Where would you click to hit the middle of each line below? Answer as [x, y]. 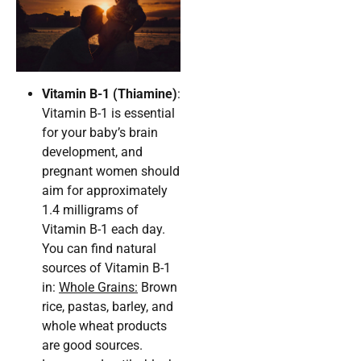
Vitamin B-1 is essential [108, 114]
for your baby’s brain [100, 133]
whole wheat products [104, 326]
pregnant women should [111, 172]
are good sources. [92, 346]
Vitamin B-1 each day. [104, 230]
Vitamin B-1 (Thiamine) [110, 94]
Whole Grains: [98, 288]
